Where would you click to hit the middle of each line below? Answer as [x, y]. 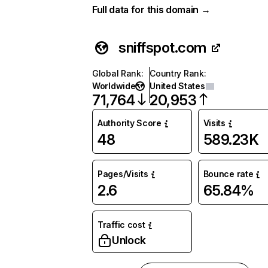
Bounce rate [228, 174]
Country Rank [177, 73]
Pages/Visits [123, 174]
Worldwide [114, 86]
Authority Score [130, 123]
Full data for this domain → [151, 10]
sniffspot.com [162, 48]
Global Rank [117, 73]
